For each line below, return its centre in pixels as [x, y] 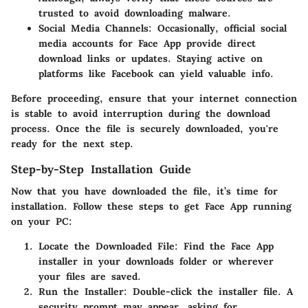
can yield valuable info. [213, 73]
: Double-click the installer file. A [208, 291]
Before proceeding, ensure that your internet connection [154, 98]
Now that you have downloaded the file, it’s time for [144, 191]
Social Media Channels [93, 28]
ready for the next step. [72, 143]
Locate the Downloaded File [107, 246]
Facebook [132, 73]
